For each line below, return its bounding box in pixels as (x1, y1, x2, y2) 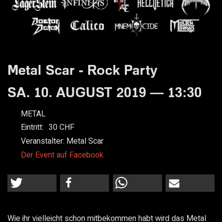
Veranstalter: (20, 135, 66, 148)
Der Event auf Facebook (20, 149, 104, 162)
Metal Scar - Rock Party (7, 61, 158, 78)
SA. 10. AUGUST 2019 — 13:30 (7, 83, 202, 100)
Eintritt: (20, 121, 44, 134)
